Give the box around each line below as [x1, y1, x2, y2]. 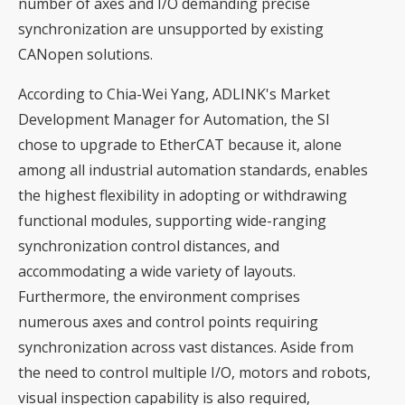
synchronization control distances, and [18, 236, 279, 257]
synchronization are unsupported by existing [18, 19, 324, 40]
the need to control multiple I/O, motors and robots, [18, 363, 371, 383]
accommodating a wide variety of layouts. [18, 261, 296, 282]
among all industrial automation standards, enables [18, 160, 368, 181]
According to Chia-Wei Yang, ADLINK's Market [18, 84, 330, 105]
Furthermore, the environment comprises [18, 287, 300, 307]
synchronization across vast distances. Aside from [18, 337, 353, 358]
